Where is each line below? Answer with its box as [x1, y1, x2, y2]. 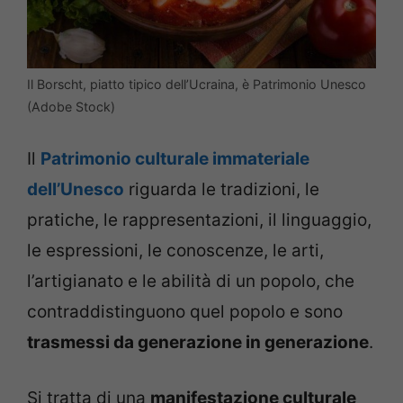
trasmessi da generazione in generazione [27, 331, 369, 353]
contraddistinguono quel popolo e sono [27, 300, 343, 322]
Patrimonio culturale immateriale [40, 148, 309, 169]
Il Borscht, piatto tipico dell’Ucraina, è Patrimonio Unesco [27, 76, 366, 93]
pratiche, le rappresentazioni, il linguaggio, [27, 209, 372, 230]
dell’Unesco [27, 178, 124, 200]
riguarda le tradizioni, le [124, 178, 319, 200]
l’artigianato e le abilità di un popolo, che [27, 270, 354, 291]
